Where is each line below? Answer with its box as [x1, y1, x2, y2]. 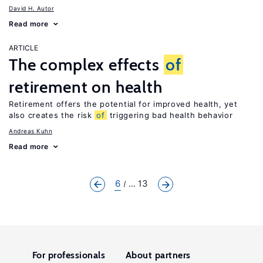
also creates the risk [9, 110, 95, 120]
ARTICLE [9, 43, 38, 52]
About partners [126, 249, 191, 261]
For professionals [32, 249, 106, 261]
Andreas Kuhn [9, 127, 52, 134]
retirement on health [9, 77, 163, 97]
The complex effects [9, 55, 164, 75]
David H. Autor [9, 5, 54, 12]
